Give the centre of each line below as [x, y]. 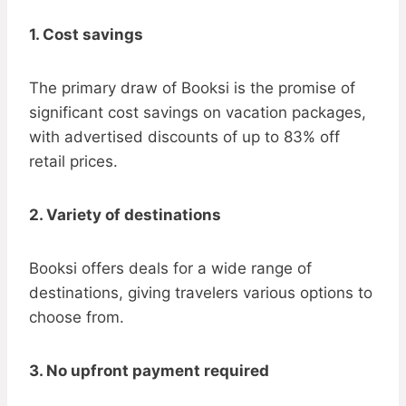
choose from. [77, 318]
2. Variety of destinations [125, 215]
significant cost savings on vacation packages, [198, 113]
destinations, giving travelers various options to [201, 293]
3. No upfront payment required [149, 371]
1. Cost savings [86, 35]
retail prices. [73, 162]
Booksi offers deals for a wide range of [170, 269]
